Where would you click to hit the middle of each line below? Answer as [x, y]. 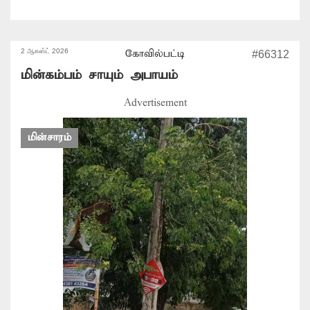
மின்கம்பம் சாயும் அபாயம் [99, 75]
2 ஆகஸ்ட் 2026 [45, 51]
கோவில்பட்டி [155, 54]
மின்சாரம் [49, 137]
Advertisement [155, 103]
